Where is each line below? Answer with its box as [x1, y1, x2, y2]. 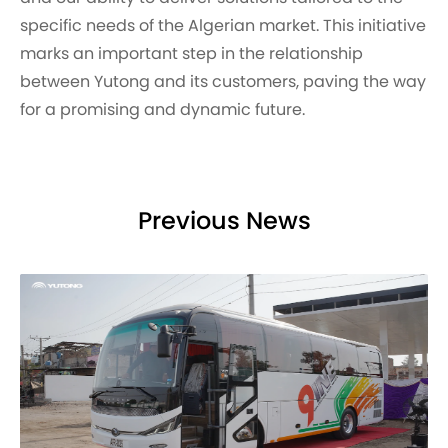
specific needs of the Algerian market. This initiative [20, 17, 426, 34]
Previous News [137, 209, 311, 234]
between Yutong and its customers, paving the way [20, 73, 426, 90]
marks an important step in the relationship [20, 45, 363, 62]
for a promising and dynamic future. [20, 101, 305, 118]
